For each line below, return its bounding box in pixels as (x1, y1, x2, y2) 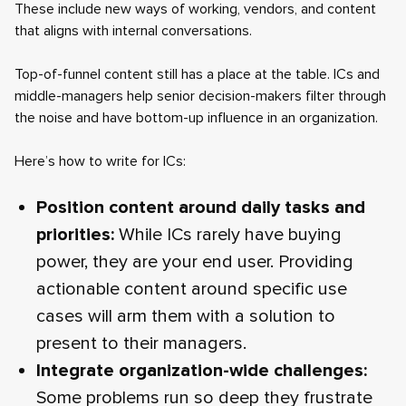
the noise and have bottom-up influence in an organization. (14, 109, 378, 127)
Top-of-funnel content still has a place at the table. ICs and (14, 65, 380, 83)
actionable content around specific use (36, 278, 347, 300)
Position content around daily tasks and (36, 197, 365, 218)
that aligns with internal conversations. (14, 22, 252, 40)
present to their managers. (36, 333, 246, 354)
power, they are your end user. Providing (36, 251, 353, 273)
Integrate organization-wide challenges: (36, 360, 367, 382)
